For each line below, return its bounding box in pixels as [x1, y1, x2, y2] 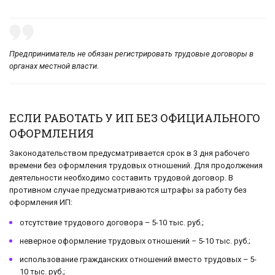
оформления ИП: [9, 197, 72, 207]
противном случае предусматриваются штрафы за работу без [9, 185, 247, 195]
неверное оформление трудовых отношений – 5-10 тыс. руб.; [20, 236, 250, 246]
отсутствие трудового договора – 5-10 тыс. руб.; [20, 217, 204, 227]
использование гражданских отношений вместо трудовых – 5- [20, 254, 257, 264]
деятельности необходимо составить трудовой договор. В [9, 172, 233, 182]
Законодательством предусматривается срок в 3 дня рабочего [9, 148, 250, 158]
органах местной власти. [9, 61, 99, 71]
